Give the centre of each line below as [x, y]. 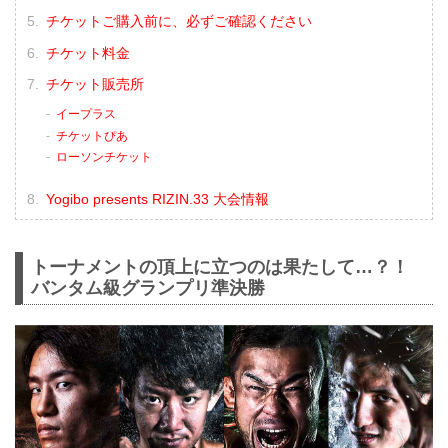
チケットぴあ [91, 135]
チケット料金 [87, 52]
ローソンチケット [103, 157]
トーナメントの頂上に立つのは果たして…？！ [220, 267]
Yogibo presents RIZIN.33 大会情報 [157, 198]
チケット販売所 [94, 84]
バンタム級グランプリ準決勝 [148, 288]
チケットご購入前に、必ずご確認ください [178, 21]
